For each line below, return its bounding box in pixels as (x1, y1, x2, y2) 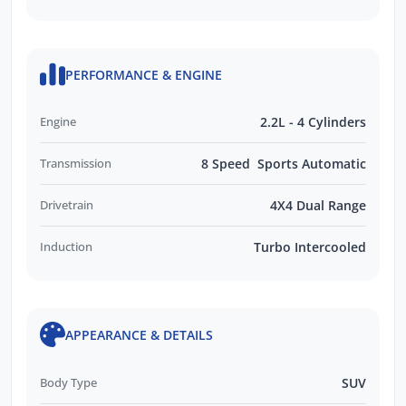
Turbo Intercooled (254, 238, 366, 256)
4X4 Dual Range (270, 197, 366, 215)
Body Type (40, 373, 97, 391)
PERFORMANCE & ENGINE (65, 65, 222, 83)
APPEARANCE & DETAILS (65, 326, 213, 344)
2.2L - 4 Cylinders (260, 113, 366, 131)
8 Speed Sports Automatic (201, 155, 366, 173)
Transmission (40, 155, 111, 172)
